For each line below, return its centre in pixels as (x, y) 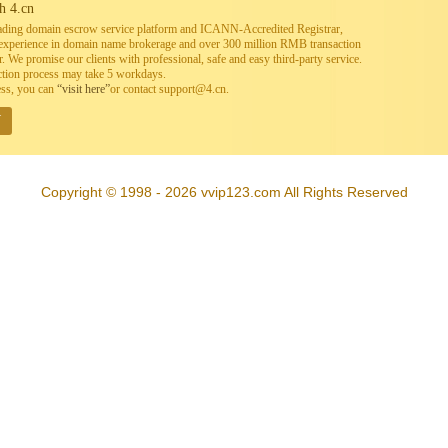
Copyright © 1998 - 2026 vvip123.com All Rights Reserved (224, 192)
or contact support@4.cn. (169, 89)
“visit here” (83, 89)
